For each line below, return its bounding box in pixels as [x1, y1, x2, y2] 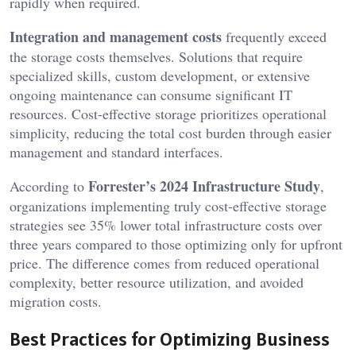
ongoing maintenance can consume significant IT [10, 84, 292, 104]
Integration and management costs [10, 25, 222, 47]
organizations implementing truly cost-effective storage [10, 195, 327, 215]
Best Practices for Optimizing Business [10, 326, 330, 351]
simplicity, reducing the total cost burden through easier [10, 122, 331, 142]
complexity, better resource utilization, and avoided [10, 272, 304, 292]
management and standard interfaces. [10, 141, 223, 161]
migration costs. [10, 291, 102, 311]
